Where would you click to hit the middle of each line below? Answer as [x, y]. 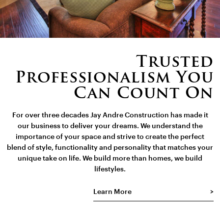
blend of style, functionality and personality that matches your [110, 148]
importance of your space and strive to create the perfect [110, 137]
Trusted [175, 63]
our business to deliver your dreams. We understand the [110, 126]
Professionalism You [114, 79]
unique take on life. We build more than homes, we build [110, 159]
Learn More [112, 192]
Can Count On [143, 95]
